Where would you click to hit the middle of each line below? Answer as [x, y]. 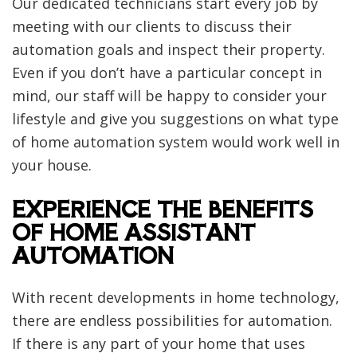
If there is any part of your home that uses [159, 343]
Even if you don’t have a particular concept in [167, 72]
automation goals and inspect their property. [169, 49]
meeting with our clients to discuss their [152, 26]
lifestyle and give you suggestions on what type [175, 118]
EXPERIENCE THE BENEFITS [163, 208]
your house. [54, 165]
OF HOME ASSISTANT [133, 231]
